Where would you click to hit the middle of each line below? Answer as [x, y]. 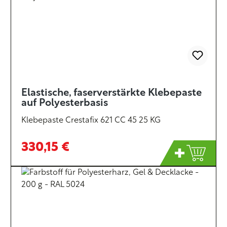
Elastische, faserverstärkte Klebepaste [111, 93]
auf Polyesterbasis [65, 103]
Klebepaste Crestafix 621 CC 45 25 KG [91, 121]
